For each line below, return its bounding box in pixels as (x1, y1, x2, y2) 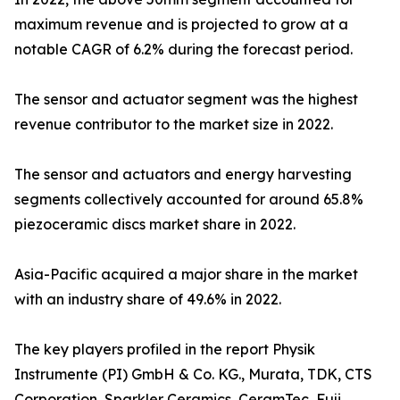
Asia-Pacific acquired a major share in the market (14, 265, 358, 284)
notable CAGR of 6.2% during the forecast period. (14, 40, 353, 59)
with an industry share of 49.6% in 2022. (14, 290, 281, 309)
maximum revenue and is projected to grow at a (14, 15, 348, 34)
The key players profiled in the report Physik (14, 340, 315, 359)
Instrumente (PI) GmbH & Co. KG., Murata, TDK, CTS (14, 365, 372, 384)
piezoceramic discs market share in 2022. (14, 215, 296, 234)
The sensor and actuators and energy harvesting (14, 165, 352, 184)
